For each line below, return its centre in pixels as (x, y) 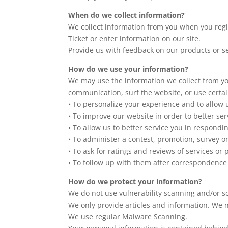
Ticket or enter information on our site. (135, 38)
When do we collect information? (127, 15)
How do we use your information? (129, 69)
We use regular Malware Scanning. (128, 217)
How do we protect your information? (135, 181)
